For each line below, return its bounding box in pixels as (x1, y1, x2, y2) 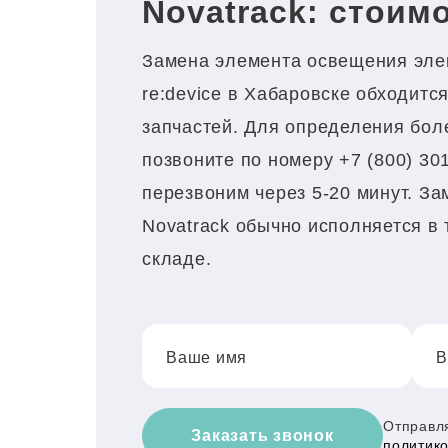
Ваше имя (166, 348, 247, 366)
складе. (142, 249, 212, 269)
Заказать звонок (191, 427, 334, 444)
